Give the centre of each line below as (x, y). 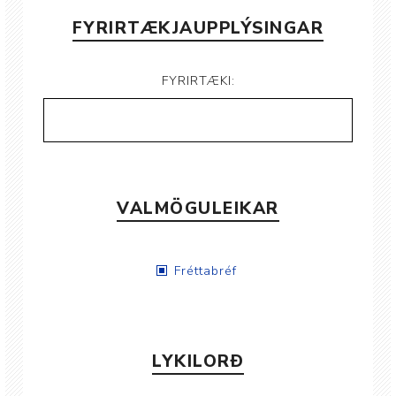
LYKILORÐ (198, 362)
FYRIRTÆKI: (198, 81)
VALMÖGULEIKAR (198, 209)
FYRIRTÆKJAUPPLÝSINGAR (198, 28)
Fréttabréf (206, 271)
